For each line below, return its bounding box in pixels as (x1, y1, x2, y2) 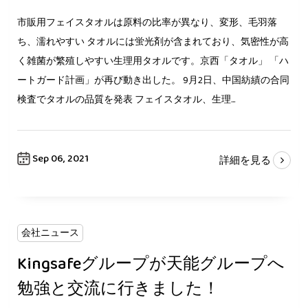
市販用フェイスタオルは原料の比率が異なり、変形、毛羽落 (17, 15, 277, 30)
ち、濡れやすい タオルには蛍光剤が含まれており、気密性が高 (17, 34, 289, 49)
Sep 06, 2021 (30, 151, 89, 167)
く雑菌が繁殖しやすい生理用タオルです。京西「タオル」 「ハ (17, 54, 289, 69)
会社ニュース (21, 225, 79, 241)
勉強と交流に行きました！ (17, 276, 219, 302)
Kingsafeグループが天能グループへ (17, 251, 285, 278)
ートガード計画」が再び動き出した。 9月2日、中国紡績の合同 (17, 73, 289, 88)
